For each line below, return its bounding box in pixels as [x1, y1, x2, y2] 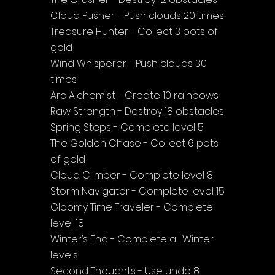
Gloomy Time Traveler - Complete [50, 199, 215, 214]
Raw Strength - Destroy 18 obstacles [50, 104, 224, 118]
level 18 [50, 215, 84, 230]
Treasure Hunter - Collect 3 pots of [50, 24, 220, 39]
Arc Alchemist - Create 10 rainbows [50, 88, 219, 103]
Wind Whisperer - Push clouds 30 [50, 56, 209, 71]
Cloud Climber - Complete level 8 [50, 168, 213, 182]
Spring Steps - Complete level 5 [50, 120, 204, 134]
